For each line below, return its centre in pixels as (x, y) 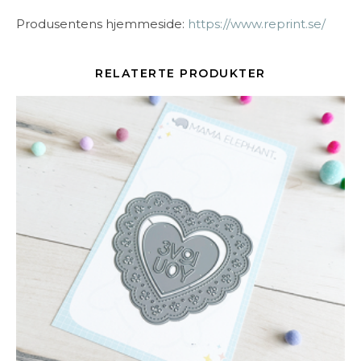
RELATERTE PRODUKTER (180, 74)
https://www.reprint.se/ (257, 24)
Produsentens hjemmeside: (102, 24)
